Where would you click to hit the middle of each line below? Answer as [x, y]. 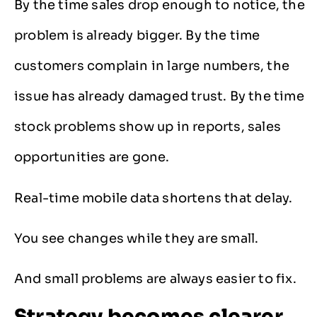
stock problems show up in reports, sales [148, 127]
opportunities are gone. [92, 157]
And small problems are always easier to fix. [155, 279]
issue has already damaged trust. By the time [159, 97]
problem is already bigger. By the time [137, 36]
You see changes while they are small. [137, 239]
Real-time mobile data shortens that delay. [154, 198]
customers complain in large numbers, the [152, 66]
